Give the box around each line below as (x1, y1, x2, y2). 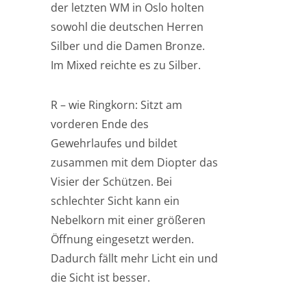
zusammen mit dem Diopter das (51, 155, 218, 170)
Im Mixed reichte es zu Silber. (51, 58, 201, 73)
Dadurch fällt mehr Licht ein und (51, 251, 218, 266)
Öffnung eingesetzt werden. (51, 232, 194, 247)
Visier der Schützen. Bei (51, 174, 172, 189)
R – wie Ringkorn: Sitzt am (51, 97, 182, 112)
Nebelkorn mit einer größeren (51, 212, 206, 228)
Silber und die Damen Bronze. (51, 38, 205, 53)
